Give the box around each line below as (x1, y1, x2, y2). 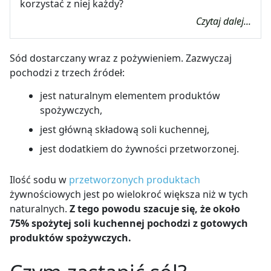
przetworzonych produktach (67, 172, 200, 186)
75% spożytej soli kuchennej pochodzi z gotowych (10, 216, 248, 230)
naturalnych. (10, 201, 70, 215)
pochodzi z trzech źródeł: (10, 66, 125, 80)
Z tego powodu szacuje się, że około (70, 201, 240, 215)
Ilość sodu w (10, 172, 67, 186)
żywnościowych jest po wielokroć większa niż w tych (10, 187, 248, 201)
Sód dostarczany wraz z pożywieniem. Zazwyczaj (10, 51, 232, 65)
